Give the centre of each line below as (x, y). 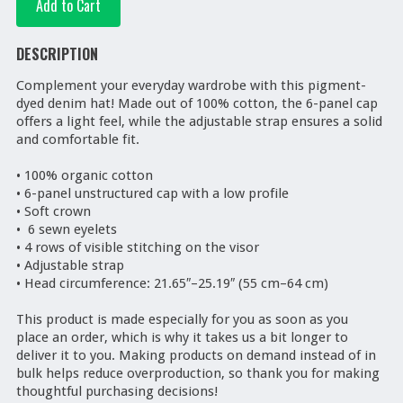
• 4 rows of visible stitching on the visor (137, 248)
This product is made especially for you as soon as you (184, 320)
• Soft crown (53, 212)
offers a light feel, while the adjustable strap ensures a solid (201, 122)
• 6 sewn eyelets (68, 230)
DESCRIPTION (57, 54)
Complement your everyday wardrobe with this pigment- (191, 86)
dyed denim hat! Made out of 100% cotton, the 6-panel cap (198, 104)
